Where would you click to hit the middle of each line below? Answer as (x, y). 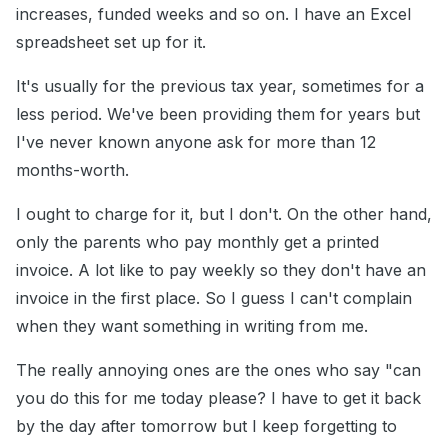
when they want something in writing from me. (192, 326)
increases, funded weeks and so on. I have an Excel (213, 14)
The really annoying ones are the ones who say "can (218, 370)
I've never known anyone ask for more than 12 (196, 142)
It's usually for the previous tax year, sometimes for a (220, 86)
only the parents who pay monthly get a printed (197, 242)
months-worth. (72, 170)
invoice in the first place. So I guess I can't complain (214, 298)
